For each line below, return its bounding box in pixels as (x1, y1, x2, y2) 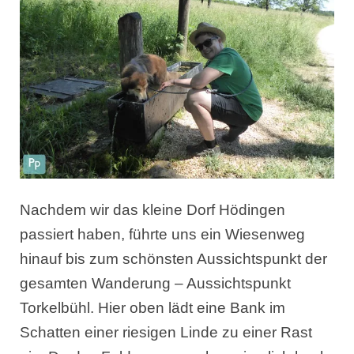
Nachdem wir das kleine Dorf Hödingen (20, 201, 285, 219)
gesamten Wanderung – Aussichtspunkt (20, 275, 291, 292)
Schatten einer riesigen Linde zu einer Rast (20, 324, 312, 341)
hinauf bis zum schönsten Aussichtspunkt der (20, 250, 327, 268)
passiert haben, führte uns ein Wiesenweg (20, 226, 305, 243)
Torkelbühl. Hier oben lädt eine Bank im (20, 299, 285, 317)
